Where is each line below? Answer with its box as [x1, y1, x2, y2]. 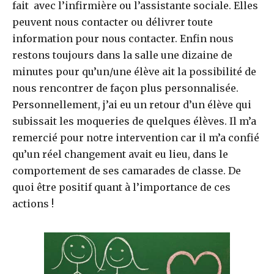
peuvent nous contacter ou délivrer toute [12, 16, 213, 29]
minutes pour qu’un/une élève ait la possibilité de [12, 65, 256, 78]
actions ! [12, 198, 54, 210]
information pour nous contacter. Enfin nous [12, 32, 234, 45]
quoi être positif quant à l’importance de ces [12, 181, 231, 194]
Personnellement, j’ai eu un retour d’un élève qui [12, 98, 251, 111]
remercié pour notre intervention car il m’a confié [12, 131, 259, 144]
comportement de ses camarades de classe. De [12, 165, 241, 177]
